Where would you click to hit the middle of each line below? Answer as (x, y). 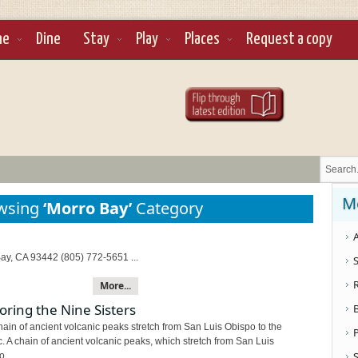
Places (202, 39)
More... (115, 285)
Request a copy (289, 39)
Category (167, 208)
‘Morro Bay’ (88, 208)
